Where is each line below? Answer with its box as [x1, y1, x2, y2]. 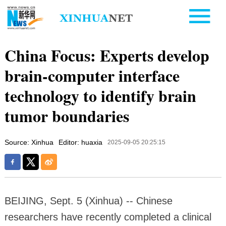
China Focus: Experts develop [4, 43, 209, 67]
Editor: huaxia [58, 138, 102, 146]
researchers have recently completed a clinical [4, 211, 211, 222]
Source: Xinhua [4, 138, 53, 146]
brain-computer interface [4, 63, 180, 87]
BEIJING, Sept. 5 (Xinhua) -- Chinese [4, 195, 173, 206]
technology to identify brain [4, 83, 196, 107]
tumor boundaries [4, 103, 129, 128]
